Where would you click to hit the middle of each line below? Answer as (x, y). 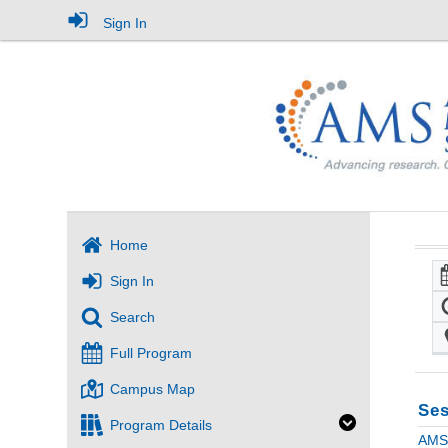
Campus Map (153, 389)
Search (133, 317)
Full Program (151, 353)
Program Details (161, 425)
